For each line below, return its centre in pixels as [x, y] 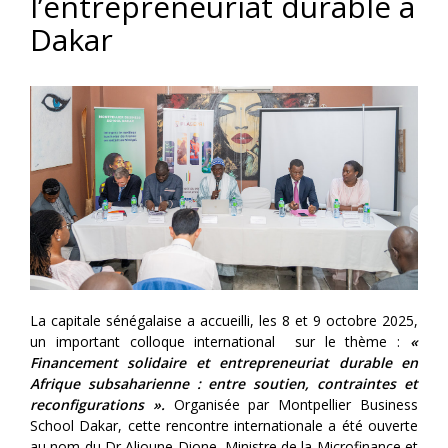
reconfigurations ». [97, 404]
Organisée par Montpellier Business [291, 404]
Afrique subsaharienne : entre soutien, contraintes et [224, 383]
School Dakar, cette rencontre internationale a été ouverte [224, 425]
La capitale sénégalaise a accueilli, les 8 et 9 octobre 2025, [224, 320]
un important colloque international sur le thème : [220, 341]
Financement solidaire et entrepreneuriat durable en [224, 362]
